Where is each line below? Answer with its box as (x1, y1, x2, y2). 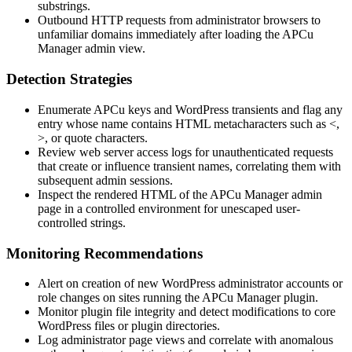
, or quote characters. (45, 130, 148, 145)
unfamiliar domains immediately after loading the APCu (38, 27, 313, 42)
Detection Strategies (6, 71, 132, 88)
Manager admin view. (38, 42, 145, 56)
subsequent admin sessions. (38, 173, 173, 187)
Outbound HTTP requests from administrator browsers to (38, 13, 321, 27)
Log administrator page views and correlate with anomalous (38, 333, 333, 347)
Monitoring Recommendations (6, 244, 203, 262)
